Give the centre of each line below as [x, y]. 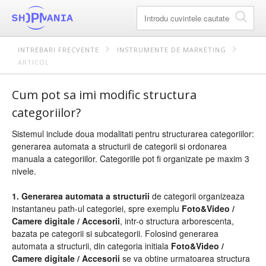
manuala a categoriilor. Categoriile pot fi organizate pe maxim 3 [131, 159]
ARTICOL [34, 62]
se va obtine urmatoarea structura [185, 258]
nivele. [24, 171]
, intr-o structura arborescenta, [177, 221]
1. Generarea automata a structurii [81, 196]
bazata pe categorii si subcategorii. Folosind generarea [115, 233]
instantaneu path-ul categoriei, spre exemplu [97, 208]
